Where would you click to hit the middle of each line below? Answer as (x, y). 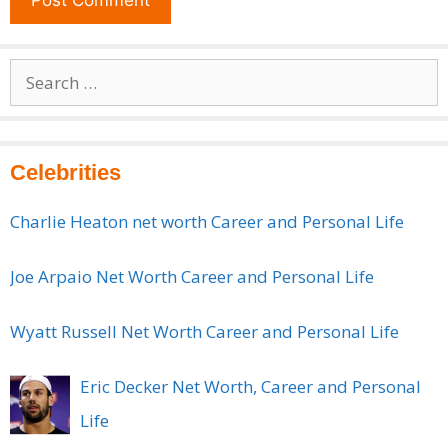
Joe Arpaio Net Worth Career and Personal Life (192, 276)
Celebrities (65, 172)
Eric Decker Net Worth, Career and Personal (250, 386)
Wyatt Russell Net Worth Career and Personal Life (204, 331)
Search (35, 74)
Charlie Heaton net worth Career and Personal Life (207, 221)
